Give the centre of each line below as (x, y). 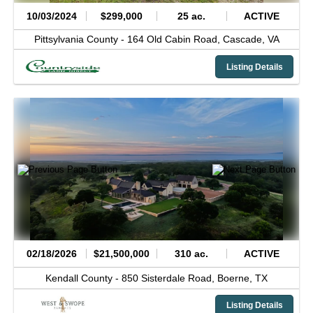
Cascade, (245, 39)
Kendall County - (83, 278)
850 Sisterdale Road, (169, 278)
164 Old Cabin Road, (175, 39)
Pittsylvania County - (80, 39)
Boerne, (236, 278)
